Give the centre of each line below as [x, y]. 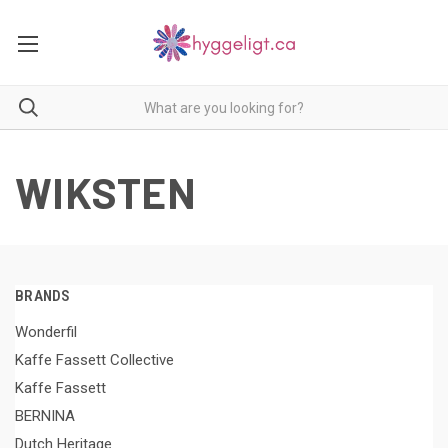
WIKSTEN [105, 192]
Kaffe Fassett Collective [94, 359]
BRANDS [43, 296]
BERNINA [45, 415]
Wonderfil [46, 331]
